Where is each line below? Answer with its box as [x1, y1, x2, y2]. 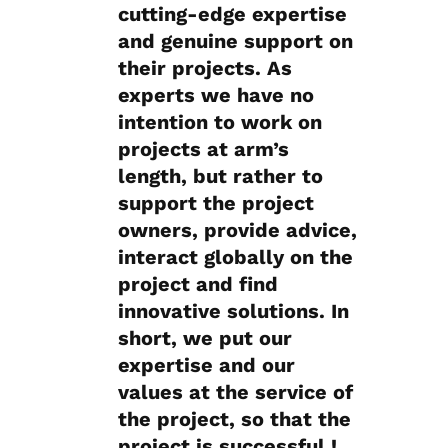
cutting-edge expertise [118, 2, 347, 26]
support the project [118, 191, 314, 215]
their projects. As [118, 56, 292, 80]
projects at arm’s [118, 137, 289, 161]
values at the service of [118, 380, 353, 404]
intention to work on [118, 110, 322, 134]
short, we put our [118, 326, 292, 350]
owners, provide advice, [118, 218, 357, 242]
